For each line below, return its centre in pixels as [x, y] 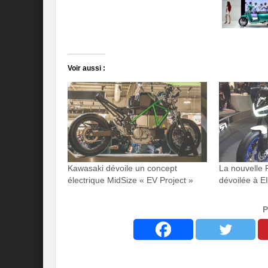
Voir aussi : [86, 68]
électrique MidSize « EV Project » [130, 180]
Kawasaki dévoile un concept [122, 168]
